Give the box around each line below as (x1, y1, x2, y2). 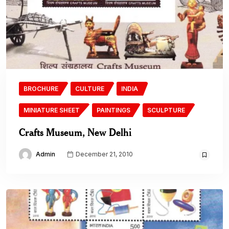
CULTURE (75, 85, 104, 93)
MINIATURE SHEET (24, 106, 80, 114)
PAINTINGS (97, 106, 130, 114)
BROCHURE (24, 85, 58, 93)
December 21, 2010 (74, 150, 133, 158)
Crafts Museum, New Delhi (19, 126, 131, 139)
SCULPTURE (147, 106, 185, 114)
